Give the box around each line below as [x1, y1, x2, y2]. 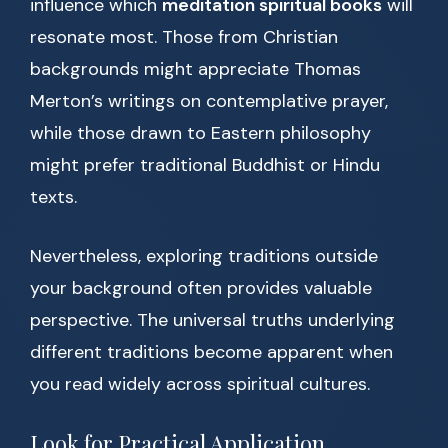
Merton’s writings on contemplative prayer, [30, 89, 388, 114]
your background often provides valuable [30, 276, 372, 301]
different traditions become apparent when [30, 340, 393, 365]
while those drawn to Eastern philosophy [30, 121, 371, 146]
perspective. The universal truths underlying [30, 308, 395, 333]
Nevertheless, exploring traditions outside [30, 244, 378, 269]
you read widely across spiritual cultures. [30, 372, 370, 397]
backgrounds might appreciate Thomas [30, 57, 361, 82]
